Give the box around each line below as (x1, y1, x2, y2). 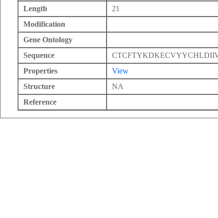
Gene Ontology (23, 36, 73, 44)
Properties (23, 67, 57, 75)
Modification (23, 20, 65, 28)
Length (23, 4, 47, 13)
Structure (23, 82, 55, 91)
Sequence (23, 51, 54, 59)
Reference (23, 98, 56, 106)
